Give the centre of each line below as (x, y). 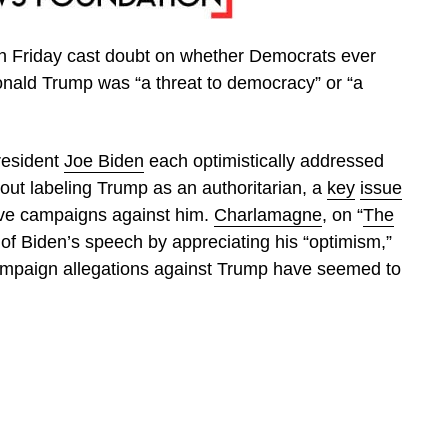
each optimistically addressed (264, 160)
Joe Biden (104, 160)
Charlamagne (268, 214)
